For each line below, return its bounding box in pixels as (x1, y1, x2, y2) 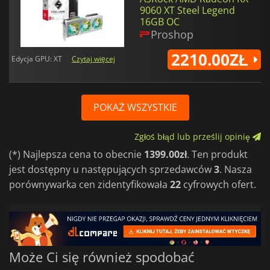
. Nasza (219, 162, 252, 176)
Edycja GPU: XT (11, 53, 62, 64)
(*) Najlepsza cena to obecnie (9, 147, 144, 161)
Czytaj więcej (72, 53, 115, 64)
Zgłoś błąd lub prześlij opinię (134, 130, 253, 142)
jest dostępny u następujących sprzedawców (9, 162, 214, 176)
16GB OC (140, 15, 180, 29)
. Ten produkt (187, 147, 248, 161)
